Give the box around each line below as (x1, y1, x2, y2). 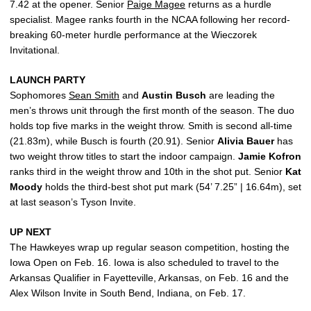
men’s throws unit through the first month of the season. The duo (10, 105, 294, 116)
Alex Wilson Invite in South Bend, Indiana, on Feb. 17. (10, 287, 246, 299)
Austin (142, 90, 173, 101)
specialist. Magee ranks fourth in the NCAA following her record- (10, 14, 290, 25)
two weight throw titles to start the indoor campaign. (10, 151, 238, 162)
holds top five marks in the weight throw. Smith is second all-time (10, 120, 292, 131)
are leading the (206, 90, 275, 101)
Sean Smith (69, 90, 119, 101)
